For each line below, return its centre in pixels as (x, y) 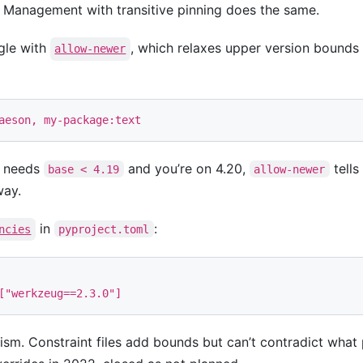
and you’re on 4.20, (186, 168)
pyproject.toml (104, 229)
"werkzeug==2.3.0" (60, 294)
